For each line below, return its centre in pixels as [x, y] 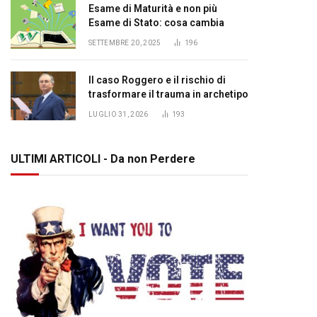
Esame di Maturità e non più [153, 8]
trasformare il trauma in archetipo [168, 94]
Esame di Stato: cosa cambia [156, 23]
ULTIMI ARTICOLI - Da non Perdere [103, 159]
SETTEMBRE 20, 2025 [125, 43]
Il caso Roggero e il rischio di [157, 80]
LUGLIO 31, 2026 [119, 114]
